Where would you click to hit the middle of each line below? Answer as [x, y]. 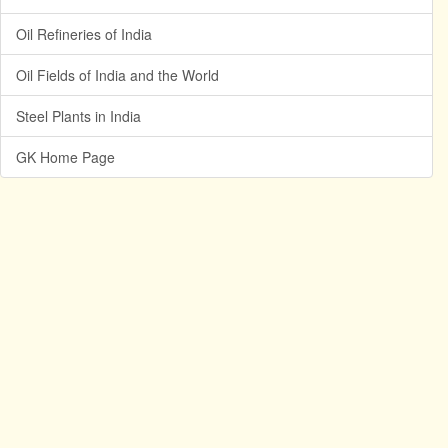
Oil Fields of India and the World [117, 75]
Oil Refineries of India [84, 34]
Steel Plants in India [78, 116]
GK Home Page [65, 157]
